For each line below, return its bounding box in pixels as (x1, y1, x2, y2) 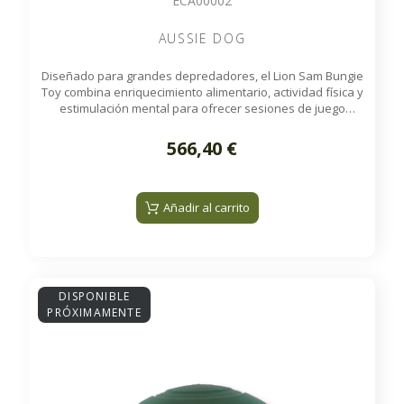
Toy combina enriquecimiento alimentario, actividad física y (41, 84, 363, 101)
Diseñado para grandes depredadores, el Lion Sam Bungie (41, 68, 363, 85)
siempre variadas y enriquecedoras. (102, 116, 302, 133)
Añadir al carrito (163, 199, 250, 216)
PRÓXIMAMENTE (47, 305, 142, 321)
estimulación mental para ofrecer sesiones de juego (59, 100, 345, 117)
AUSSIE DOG (158, 30, 246, 48)
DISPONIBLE (59, 289, 131, 305)
